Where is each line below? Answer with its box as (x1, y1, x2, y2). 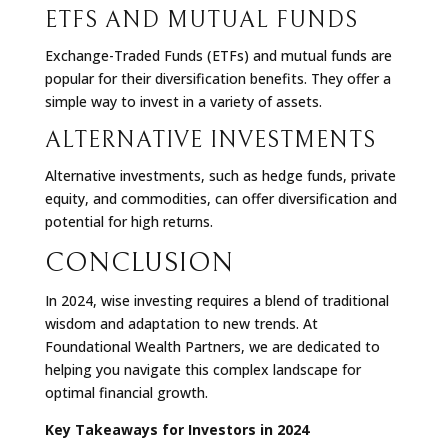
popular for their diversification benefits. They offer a (44, 68, 391, 88)
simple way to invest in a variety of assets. (44, 91, 322, 111)
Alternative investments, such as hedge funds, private (44, 165, 396, 185)
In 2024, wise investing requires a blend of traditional (44, 290, 389, 310)
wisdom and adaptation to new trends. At (44, 313, 318, 333)
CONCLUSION (44, 247, 234, 278)
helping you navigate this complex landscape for (44, 359, 361, 379)
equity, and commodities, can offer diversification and (44, 188, 397, 208)
